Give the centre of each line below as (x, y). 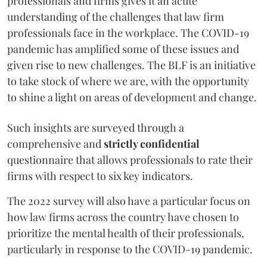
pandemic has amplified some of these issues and (123, 49)
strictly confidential (152, 143)
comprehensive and (55, 143)
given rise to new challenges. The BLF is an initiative (131, 65)
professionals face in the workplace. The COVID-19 (128, 32)
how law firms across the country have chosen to (123, 217)
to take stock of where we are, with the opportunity (128, 81)
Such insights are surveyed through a (96, 127)
